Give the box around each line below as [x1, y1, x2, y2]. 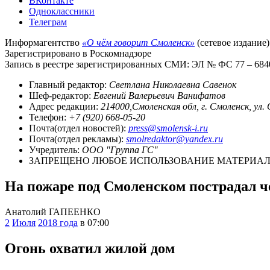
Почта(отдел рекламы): [29, 133, 126, 144]
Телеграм [29, 16, 67, 27]
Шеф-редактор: [29, 90, 93, 101]
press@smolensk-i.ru [128, 122, 208, 133]
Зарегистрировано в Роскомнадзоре [5, 48, 151, 58]
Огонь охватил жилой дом [5, 240, 175, 256]
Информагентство [5, 37, 82, 48]
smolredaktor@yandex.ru [126, 133, 223, 144]
